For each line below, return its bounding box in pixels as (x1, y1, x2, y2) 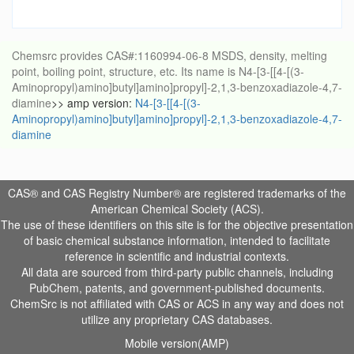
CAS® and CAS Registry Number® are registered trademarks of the (8, 185, 346, 201)
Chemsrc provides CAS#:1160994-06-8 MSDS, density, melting (12, 47, 327, 64)
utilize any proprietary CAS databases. (81, 311, 273, 328)
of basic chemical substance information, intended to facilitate (24, 232, 330, 249)
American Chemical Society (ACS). (90, 201, 264, 217)
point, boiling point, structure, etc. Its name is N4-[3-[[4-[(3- (12, 63, 304, 80)
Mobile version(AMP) (125, 335, 229, 352)
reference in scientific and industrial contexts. (65, 248, 289, 265)
